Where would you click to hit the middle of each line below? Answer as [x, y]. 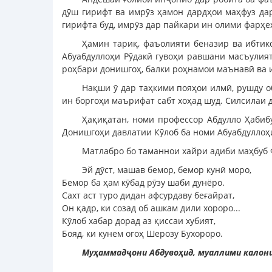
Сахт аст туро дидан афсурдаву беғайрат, [148, 195]
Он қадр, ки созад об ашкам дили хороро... [151, 208]
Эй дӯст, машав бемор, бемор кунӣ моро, [167, 170]
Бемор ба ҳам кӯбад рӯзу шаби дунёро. [143, 183]
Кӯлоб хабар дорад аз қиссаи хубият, [139, 221]
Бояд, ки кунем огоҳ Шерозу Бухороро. [142, 234]
